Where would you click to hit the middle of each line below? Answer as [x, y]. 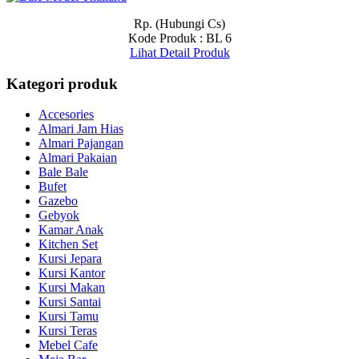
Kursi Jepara [70, 259]
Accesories [66, 115]
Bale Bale [63, 172]
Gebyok [59, 216]
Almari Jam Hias [81, 129]
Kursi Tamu [69, 317]
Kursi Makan [72, 288]
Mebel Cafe [68, 345]
